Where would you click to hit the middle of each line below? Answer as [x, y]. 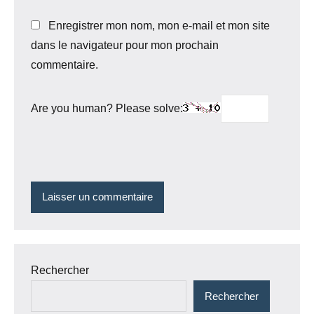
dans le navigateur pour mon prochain [125, 46]
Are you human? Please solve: [107, 108]
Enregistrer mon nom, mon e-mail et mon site [159, 26]
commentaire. [64, 65]
